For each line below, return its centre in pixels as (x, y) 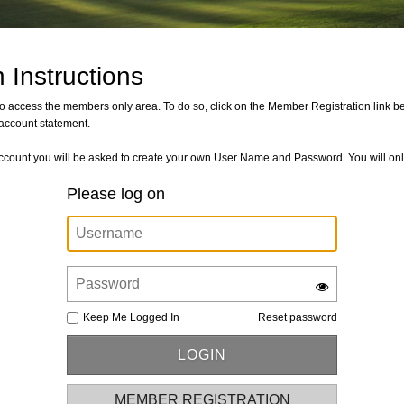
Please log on (116, 194)
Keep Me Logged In (131, 317)
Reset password (298, 317)
